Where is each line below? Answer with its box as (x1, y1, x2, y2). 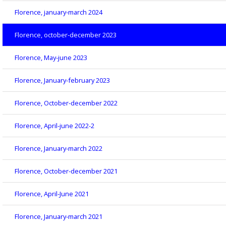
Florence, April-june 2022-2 (15, 121, 94, 131)
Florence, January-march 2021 (15, 212, 102, 221)
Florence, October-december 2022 (15, 98, 118, 108)
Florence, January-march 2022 (15, 144, 102, 153)
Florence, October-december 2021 (15, 166, 118, 176)
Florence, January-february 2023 (15, 76, 110, 85)
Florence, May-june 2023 (15, 53, 87, 63)
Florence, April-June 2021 (15, 189, 89, 199)
